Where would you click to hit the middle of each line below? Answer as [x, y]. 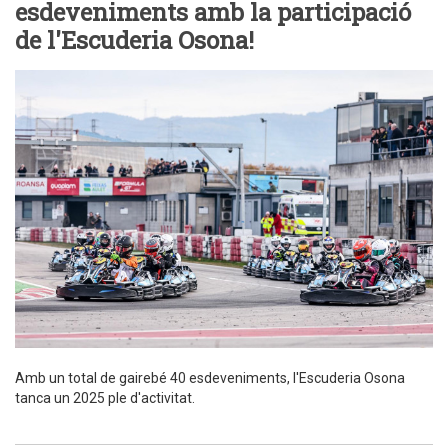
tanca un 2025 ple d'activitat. [105, 398]
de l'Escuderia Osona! [134, 40]
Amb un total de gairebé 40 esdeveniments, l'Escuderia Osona [210, 378]
